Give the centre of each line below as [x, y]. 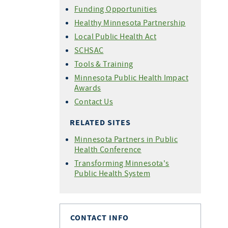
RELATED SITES [100, 122]
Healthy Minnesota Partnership [130, 22]
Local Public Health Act [116, 36]
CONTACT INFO [99, 218]
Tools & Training [104, 64]
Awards [88, 88]
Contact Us [94, 101]
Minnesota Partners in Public [126, 139]
